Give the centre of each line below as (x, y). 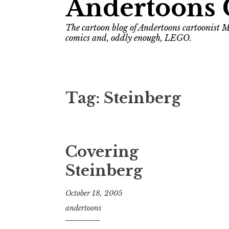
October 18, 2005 (94, 193)
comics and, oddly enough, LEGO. (129, 38)
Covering (102, 152)
